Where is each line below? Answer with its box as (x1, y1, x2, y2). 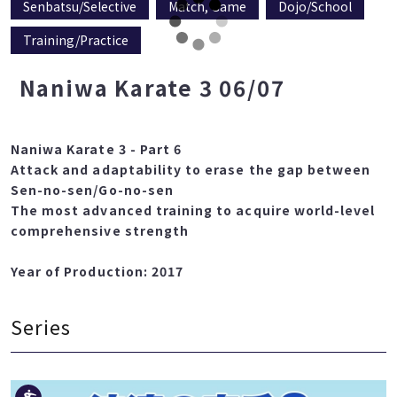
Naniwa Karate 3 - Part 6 (10, 139, 183, 158)
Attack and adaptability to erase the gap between (10, 160, 371, 178)
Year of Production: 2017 (10, 261, 184, 280)
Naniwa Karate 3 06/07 (19, 71, 285, 103)
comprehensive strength (10, 221, 190, 239)
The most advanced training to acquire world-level (10, 200, 376, 219)
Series (10, 312, 72, 341)
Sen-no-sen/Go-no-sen (10, 180, 174, 198)
